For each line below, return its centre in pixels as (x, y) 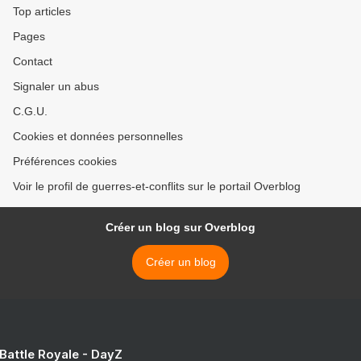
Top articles (42, 12)
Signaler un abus (56, 87)
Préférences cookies (65, 162)
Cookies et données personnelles (98, 137)
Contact (33, 62)
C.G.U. (30, 112)
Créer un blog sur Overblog (180, 228)
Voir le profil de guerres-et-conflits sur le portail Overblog (157, 187)
